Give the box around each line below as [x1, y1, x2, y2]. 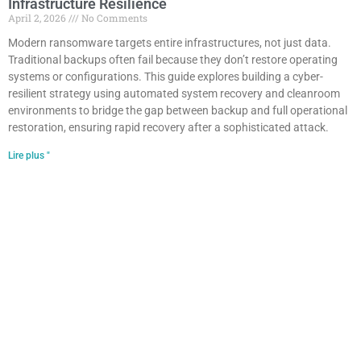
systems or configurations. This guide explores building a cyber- [8, 70, 323, 84]
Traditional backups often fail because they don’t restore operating [8, 53, 338, 67]
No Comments [79, 11, 147, 25]
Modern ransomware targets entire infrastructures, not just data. [8, 36, 331, 50]
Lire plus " [8, 150, 50, 162]
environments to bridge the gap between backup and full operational [8, 104, 347, 118]
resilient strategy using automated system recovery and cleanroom [8, 87, 340, 101]
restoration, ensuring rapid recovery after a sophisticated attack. [8, 121, 329, 135]
